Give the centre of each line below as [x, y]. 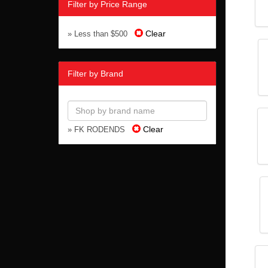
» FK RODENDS [100, 130]
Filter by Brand [95, 74]
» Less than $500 [101, 34]
